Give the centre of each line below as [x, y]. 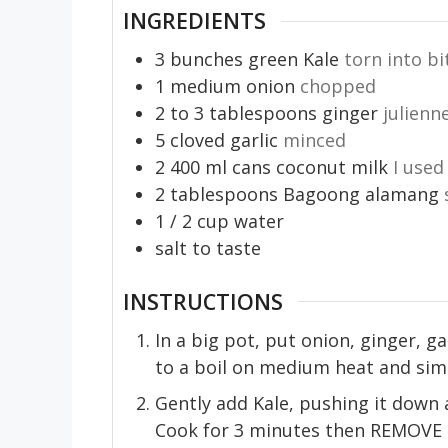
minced [314, 140]
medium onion [232, 86]
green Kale [293, 59]
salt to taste [208, 248]
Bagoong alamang [361, 194]
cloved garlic [224, 140]
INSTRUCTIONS [203, 301]
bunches [206, 59]
